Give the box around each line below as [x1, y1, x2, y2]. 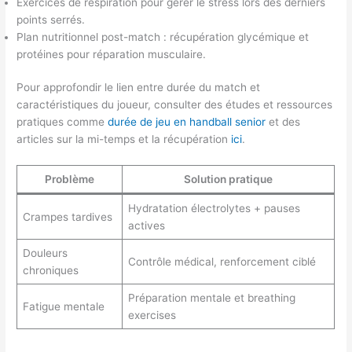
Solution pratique [184, 172, 273, 185]
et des [266, 115, 301, 129]
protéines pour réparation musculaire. [16, 47, 207, 60]
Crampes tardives [22, 210, 112, 223]
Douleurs [22, 246, 68, 259]
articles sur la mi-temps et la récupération [16, 133, 232, 146]
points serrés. [16, 13, 86, 26]
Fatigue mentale [22, 299, 104, 313]
